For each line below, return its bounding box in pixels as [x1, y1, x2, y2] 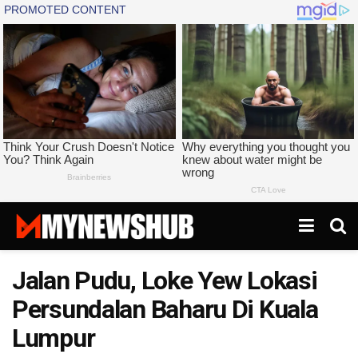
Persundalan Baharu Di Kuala [12, 294, 318, 325]
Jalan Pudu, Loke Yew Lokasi [12, 265, 317, 296]
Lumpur [12, 323, 95, 354]
